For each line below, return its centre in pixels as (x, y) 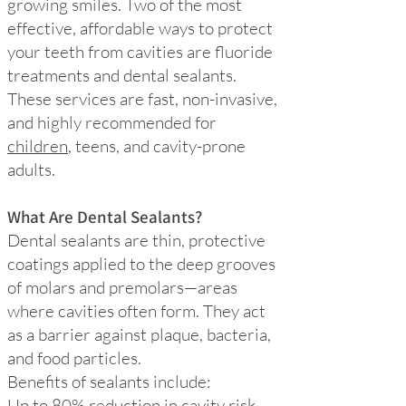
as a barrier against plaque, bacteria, (139, 334)
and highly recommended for (112, 122)
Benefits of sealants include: (109, 382)
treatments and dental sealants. (122, 75)
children (38, 146)
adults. (31, 169)
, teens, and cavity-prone (157, 146)
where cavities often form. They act (136, 311)
